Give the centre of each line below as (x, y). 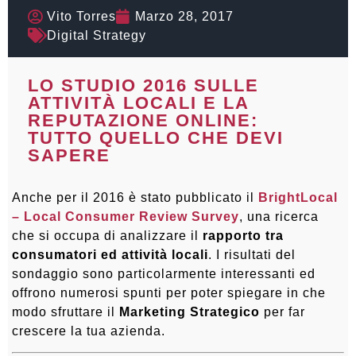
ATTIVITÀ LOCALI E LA (138, 103)
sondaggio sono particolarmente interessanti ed (164, 273)
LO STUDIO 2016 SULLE (143, 85)
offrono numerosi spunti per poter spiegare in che (169, 292)
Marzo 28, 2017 (184, 16)
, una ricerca (279, 216)
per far (282, 311)
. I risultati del (252, 254)
